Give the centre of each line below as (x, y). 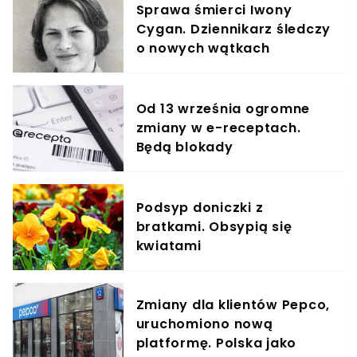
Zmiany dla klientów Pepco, (233, 305)
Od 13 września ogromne (223, 109)
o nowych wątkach (203, 49)
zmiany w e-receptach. (218, 128)
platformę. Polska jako (216, 343)
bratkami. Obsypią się (214, 227)
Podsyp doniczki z (200, 208)
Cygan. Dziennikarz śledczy (233, 29)
